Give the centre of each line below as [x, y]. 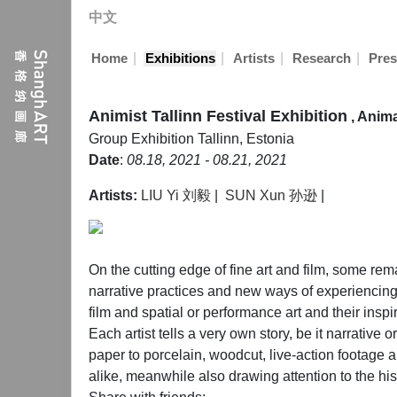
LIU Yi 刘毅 [176, 195]
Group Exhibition [143, 139]
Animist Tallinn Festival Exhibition [218, 116]
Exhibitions [180, 58]
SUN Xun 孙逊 [271, 195]
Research [321, 58]
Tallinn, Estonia [246, 139]
